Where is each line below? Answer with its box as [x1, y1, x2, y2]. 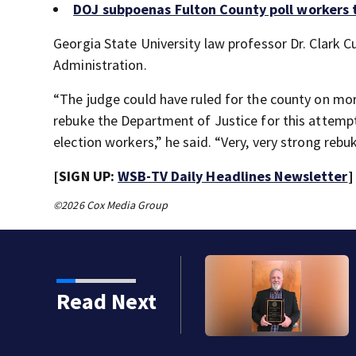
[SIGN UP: [53, 167, 118, 185]
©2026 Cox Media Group [53, 198, 168, 212]
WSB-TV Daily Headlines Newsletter [118, 167, 348, 185]
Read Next [56, 287, 157, 315]
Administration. [53, 56, 147, 74]
